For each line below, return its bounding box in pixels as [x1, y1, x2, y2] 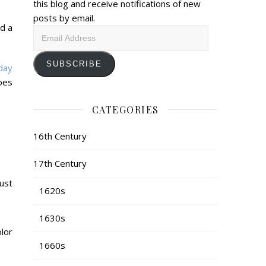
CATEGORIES [91, 103, 159, 116]
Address [33, 39, 67, 52]
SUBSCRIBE [46, 59, 102, 68]
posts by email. [33, 11, 95, 24]
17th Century [33, 157, 87, 169]
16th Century [33, 129, 87, 142]
